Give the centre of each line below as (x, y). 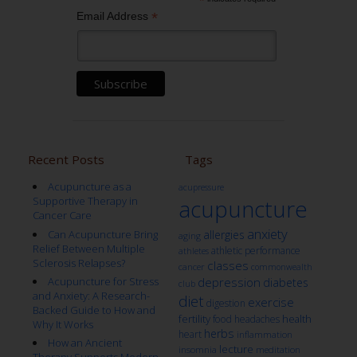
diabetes (285, 283)
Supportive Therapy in (85, 201)
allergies (224, 235)
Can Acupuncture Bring (102, 234)
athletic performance (255, 251)
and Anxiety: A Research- (91, 295)
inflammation (264, 335)
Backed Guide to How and (94, 310)
